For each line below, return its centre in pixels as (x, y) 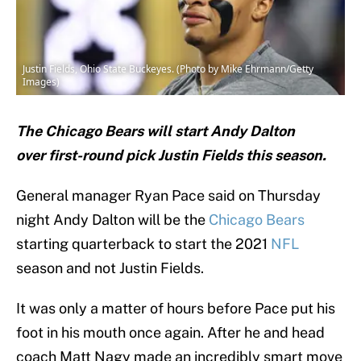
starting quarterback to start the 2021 (143, 244)
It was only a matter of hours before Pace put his (176, 309)
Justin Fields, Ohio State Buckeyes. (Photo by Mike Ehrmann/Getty (168, 69)
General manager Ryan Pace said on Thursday (168, 196)
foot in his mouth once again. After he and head (170, 333)
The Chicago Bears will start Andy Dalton (156, 131)
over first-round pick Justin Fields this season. (171, 156)
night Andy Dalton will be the (112, 220)
